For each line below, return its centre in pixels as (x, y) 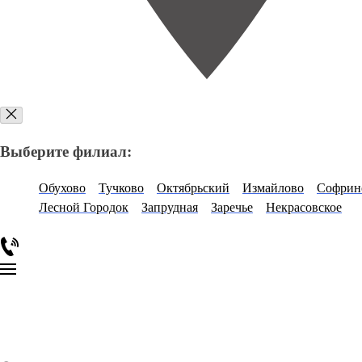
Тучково (121, 187)
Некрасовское (304, 207)
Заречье (232, 207)
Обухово (62, 187)
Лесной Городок (84, 207)
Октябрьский (193, 187)
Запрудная (170, 207)
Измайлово (273, 187)
